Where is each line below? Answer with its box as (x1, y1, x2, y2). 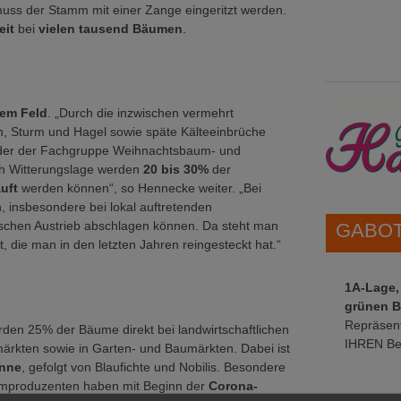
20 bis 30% (143, 162, 209, 176)
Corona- (205, 378, 258, 393)
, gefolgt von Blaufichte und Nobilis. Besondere (21, 359, 286, 374)
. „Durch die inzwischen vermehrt (47, 106, 234, 120)
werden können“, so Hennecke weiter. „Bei (21, 181, 261, 195)
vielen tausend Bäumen (38, 21, 183, 36)
